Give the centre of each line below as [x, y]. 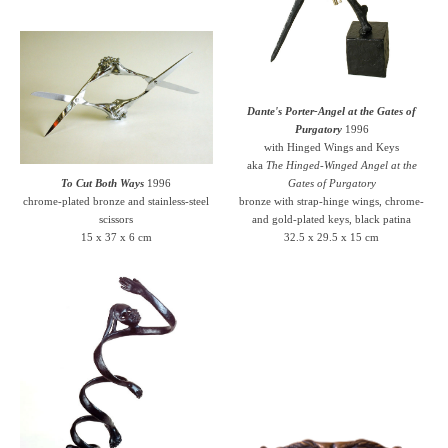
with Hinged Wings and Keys [332, 146]
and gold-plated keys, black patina [332, 218]
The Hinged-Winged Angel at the [341, 164]
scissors [116, 218]
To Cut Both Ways [103, 182]
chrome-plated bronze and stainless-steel [116, 200]
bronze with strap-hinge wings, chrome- [332, 200]
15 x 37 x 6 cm [116, 236]
